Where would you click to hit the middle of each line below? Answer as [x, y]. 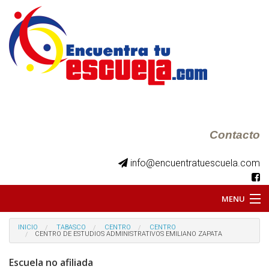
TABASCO [71, 227]
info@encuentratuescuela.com [194, 163]
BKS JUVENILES [50, 251]
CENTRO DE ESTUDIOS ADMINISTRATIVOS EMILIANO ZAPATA [128, 234]
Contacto [235, 135]
